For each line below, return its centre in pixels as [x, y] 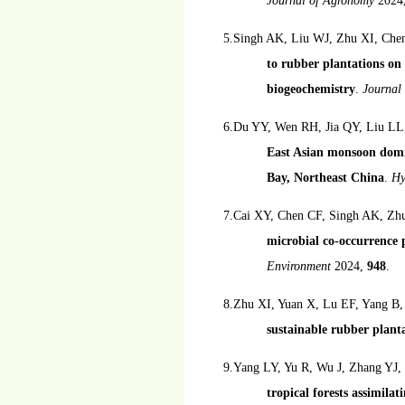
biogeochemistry [311, 89]
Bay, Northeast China [325, 178]
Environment [301, 266]
